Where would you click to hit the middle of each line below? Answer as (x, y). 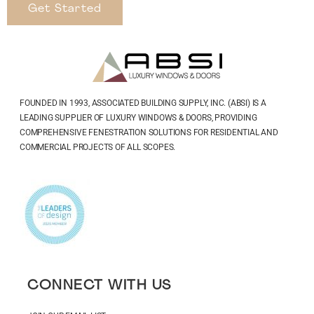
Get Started (65, 9)
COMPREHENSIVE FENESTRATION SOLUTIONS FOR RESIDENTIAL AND (149, 133)
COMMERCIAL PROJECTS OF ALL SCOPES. (98, 148)
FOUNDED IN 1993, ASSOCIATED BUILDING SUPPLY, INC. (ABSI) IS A (143, 103)
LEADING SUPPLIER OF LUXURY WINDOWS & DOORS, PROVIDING (138, 118)
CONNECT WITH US (100, 286)
